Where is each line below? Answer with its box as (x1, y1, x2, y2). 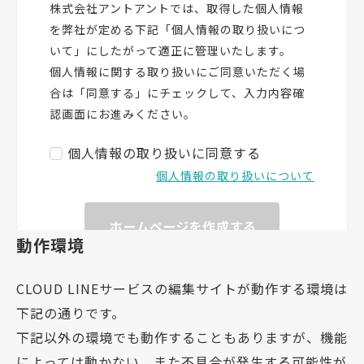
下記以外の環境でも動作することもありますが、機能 (16, 327, 348, 348)
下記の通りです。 (16, 303, 125, 323)
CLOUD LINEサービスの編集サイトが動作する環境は (16, 279, 348, 299)
